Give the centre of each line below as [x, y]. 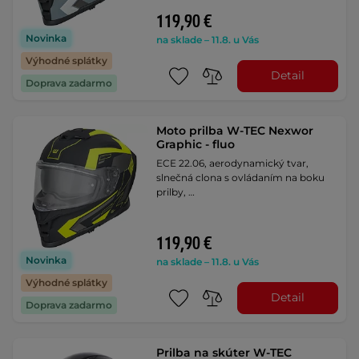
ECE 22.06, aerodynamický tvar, [233, 163]
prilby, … [176, 192]
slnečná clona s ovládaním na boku [241, 177]
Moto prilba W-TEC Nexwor [235, 130]
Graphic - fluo [196, 144]
